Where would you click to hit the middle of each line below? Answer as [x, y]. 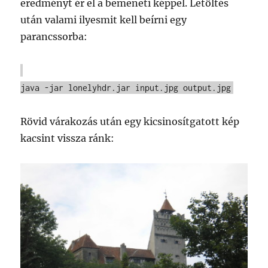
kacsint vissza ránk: [68, 138]
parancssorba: [54, 36]
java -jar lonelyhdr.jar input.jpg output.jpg [126, 87]
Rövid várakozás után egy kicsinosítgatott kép [130, 121]
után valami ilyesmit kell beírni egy [104, 19]
